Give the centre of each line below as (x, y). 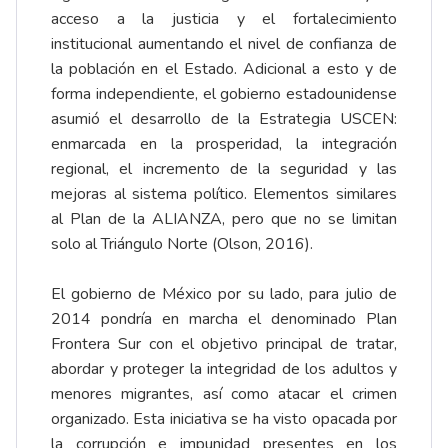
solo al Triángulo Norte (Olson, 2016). (182, 243)
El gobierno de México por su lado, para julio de (224, 293)
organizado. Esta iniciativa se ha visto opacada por (224, 418)
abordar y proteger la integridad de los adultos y (224, 368)
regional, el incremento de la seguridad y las (224, 168)
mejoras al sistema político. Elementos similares (224, 193)
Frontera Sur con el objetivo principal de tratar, (224, 343)
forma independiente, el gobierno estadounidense (224, 93)
